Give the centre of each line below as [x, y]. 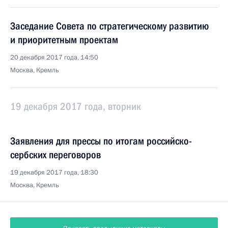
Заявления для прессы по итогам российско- [101, 141]
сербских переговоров [55, 155]
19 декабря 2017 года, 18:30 [54, 173]
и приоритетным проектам [64, 40]
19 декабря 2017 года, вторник [76, 106]
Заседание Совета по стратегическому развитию [109, 26]
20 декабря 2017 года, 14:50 [54, 58]
